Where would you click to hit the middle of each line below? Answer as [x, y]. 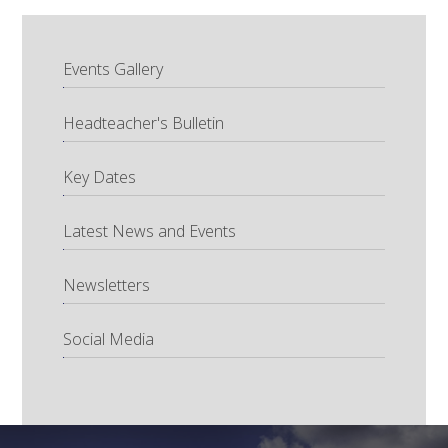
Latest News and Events [149, 230]
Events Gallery [112, 68]
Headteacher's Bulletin [143, 122]
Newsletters [106, 284]
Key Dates [99, 176]
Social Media [108, 338]
